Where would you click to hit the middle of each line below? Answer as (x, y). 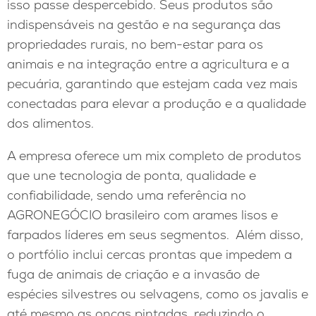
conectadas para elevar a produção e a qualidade (157, 104)
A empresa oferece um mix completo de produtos (154, 155)
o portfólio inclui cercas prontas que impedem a (150, 254)
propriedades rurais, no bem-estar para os (135, 44)
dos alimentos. (50, 123)
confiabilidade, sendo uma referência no (127, 195)
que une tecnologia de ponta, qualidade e (132, 175)
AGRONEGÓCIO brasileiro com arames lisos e (142, 214)
